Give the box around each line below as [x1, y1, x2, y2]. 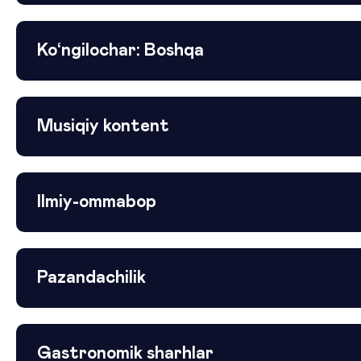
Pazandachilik [37, 269, 146, 288]
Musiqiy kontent [37, 118, 169, 136]
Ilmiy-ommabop [37, 193, 156, 212]
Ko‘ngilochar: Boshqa [37, 42, 204, 60]
